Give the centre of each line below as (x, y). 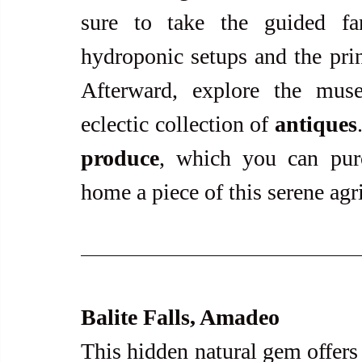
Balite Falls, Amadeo (180, 317)
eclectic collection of (178, 124)
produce (120, 158)
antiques (316, 124)
